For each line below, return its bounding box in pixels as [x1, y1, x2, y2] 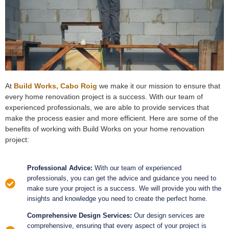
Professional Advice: [27, 164, 95, 172]
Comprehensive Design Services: [27, 211, 134, 219]
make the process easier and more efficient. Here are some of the [5, 114, 218, 123]
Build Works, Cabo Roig [14, 82, 97, 90]
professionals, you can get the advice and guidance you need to [27, 174, 216, 182]
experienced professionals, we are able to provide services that [5, 103, 209, 112]
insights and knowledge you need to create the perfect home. [27, 194, 208, 202]
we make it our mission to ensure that [97, 82, 220, 90]
